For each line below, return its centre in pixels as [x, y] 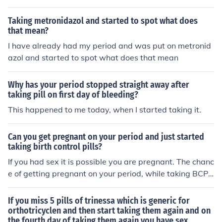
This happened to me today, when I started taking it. [105, 110]
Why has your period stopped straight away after [99, 85]
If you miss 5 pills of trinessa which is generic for [99, 201]
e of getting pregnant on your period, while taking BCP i [110, 173]
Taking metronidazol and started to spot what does [103, 21]
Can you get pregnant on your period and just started [106, 137]
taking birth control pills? [55, 147]
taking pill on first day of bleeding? [73, 95]
